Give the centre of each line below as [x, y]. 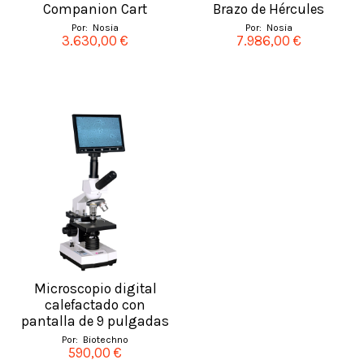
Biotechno [105, 339]
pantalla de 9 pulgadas [95, 321]
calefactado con [95, 305]
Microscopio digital [95, 289]
